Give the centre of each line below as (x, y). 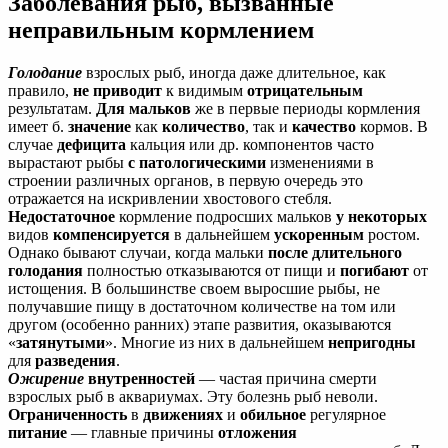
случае (32, 144)
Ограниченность (67, 414)
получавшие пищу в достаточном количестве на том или (202, 306)
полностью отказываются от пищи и (211, 270)
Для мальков (143, 108)
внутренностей (139, 378)
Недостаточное (61, 216)
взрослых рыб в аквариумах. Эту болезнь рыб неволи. (193, 396)
